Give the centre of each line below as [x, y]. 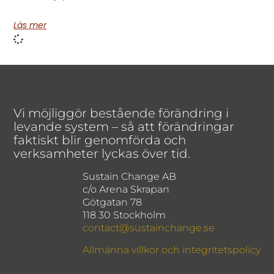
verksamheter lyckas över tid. [102, 154]
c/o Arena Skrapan [126, 190]
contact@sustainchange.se [148, 228]
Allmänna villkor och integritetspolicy [171, 250]
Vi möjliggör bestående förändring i [121, 113]
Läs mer [30, 25]
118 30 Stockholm [124, 215]
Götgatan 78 [112, 202]
